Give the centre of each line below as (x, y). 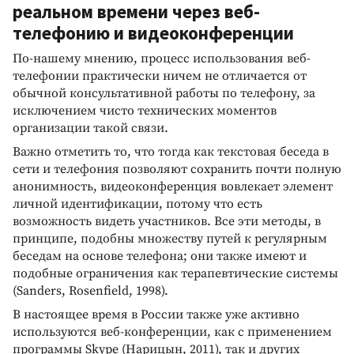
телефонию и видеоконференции (153, 32)
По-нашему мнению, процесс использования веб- (162, 58)
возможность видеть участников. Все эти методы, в (167, 221)
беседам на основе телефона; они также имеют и (160, 256)
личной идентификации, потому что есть (137, 203)
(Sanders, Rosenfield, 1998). (90, 290)
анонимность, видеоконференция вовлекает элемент (173, 186)
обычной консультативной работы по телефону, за (164, 93)
